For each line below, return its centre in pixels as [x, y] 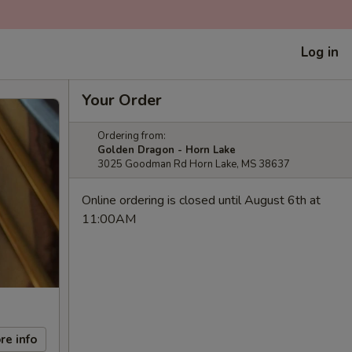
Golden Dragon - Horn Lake [167, 150]
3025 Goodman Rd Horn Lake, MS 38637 [194, 164]
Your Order [122, 100]
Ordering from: [132, 136]
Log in [320, 52]
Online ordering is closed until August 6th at [201, 200]
